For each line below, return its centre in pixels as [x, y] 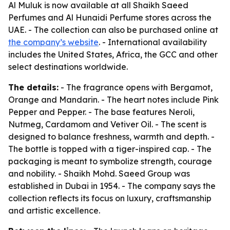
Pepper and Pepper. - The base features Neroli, [101, 112]
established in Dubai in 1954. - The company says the [112, 186]
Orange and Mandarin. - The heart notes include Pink [113, 100]
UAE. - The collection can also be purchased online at [113, 30]
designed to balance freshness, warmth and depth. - [111, 137]
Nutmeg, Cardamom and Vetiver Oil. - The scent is [107, 124]
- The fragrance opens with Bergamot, [136, 87]
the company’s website [53, 42]
